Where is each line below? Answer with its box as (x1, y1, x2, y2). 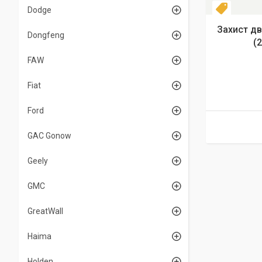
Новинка (232, 6, 261, 14)
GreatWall (27, 206, 63, 216)
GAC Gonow (27, 131, 71, 140)
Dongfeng (27, 30, 64, 40)
